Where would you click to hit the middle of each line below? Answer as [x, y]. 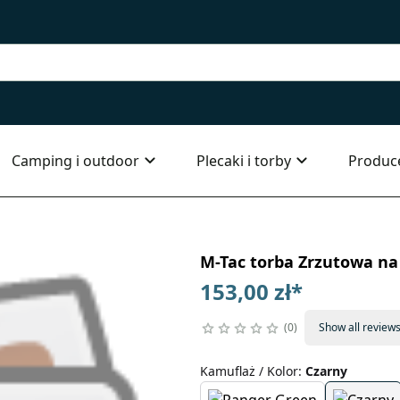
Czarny [326, 371]
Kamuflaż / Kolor [249, 371]
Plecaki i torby [244, 161]
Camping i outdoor [75, 161]
